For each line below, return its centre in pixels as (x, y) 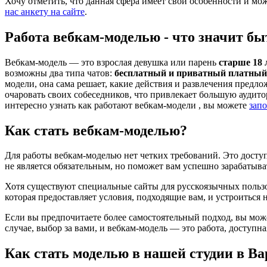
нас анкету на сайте (45, 11)
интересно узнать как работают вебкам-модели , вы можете (127, 105)
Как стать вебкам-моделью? (96, 130)
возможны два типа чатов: (60, 73)
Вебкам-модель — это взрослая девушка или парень (112, 62)
